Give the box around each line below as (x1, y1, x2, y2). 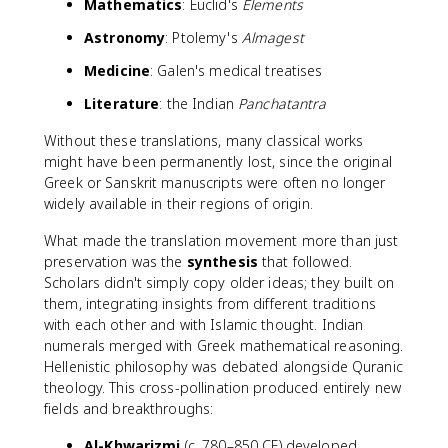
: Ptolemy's (165, 28, 242, 47)
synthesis (186, 252, 258, 271)
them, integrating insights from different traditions (44, 294, 376, 313)
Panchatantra (238, 94, 327, 113)
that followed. (257, 252, 352, 271)
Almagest (241, 28, 304, 47)
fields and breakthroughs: (44, 399, 214, 418)
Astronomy (84, 28, 166, 47)
